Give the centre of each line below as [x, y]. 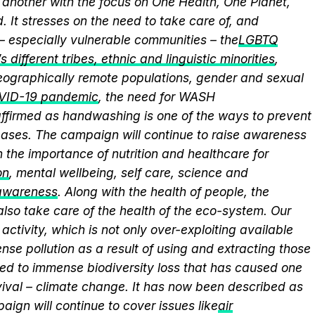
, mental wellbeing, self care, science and [129, 173]
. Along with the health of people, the [163, 192]
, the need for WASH [157, 97]
